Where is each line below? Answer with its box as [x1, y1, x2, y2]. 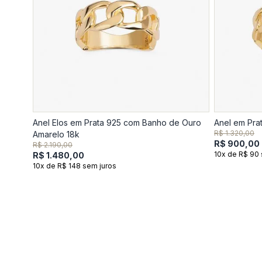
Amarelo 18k [33, 129, 80, 139]
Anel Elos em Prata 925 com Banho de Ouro [33, 118, 201, 127]
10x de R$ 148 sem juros [33, 161, 116, 170]
